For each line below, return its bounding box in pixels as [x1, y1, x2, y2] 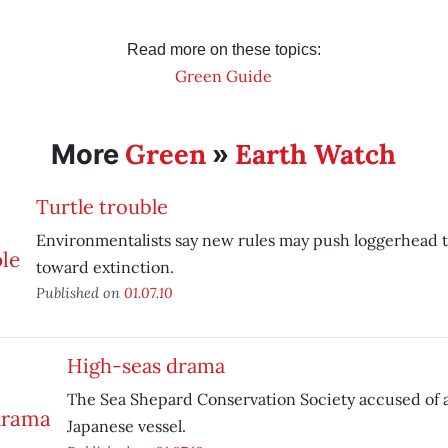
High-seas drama [66, 353, 225, 378]
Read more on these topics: [126, 41, 321, 58]
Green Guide [175, 66, 273, 86]
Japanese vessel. [66, 416, 186, 436]
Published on [35, 283, 124, 302]
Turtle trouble [35, 194, 168, 219]
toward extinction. [35, 257, 174, 277]
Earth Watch [235, 137, 397, 171]
